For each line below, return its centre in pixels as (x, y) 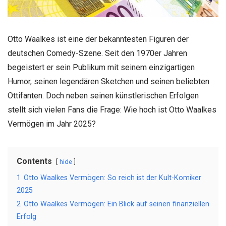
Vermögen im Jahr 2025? (52, 124)
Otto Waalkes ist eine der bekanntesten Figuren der (98, 39)
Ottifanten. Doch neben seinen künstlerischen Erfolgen (103, 96)
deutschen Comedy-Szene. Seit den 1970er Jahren (97, 53)
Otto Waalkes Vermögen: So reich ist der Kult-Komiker (112, 178)
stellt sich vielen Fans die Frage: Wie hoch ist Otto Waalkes (112, 110)
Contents (34, 161)
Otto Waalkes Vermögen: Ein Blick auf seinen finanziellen (117, 204)
